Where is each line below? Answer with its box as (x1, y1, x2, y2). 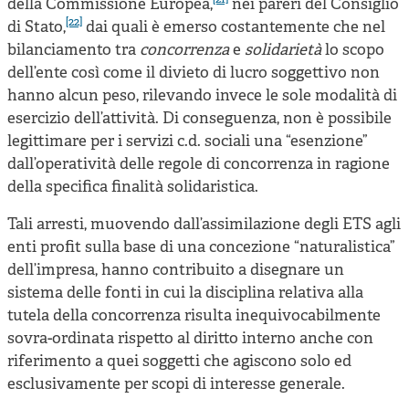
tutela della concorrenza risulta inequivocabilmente (7, 306, 381, 326)
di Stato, (7, 17, 66, 37)
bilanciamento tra (7, 40, 140, 60)
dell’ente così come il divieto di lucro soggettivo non (7, 63, 380, 83)
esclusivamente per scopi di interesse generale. (7, 374, 345, 394)
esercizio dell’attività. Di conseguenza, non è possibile (7, 109, 392, 129)
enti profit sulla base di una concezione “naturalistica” (7, 237, 395, 257)
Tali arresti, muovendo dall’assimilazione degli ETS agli (7, 215, 401, 235)
